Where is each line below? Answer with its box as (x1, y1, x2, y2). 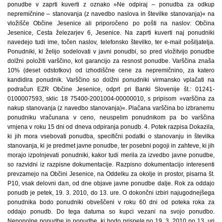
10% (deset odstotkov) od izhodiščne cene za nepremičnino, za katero (7, 67, 215, 74)
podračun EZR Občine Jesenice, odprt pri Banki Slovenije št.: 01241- (7, 86, 215, 93)
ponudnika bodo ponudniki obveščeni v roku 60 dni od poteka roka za (7, 199, 215, 206)
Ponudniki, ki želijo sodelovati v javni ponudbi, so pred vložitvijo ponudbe (7, 48, 215, 55)
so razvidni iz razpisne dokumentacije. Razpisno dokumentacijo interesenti (7, 161, 215, 168)
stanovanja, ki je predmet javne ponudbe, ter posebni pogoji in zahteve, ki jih (7, 142, 215, 149)
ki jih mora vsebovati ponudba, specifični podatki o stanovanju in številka (7, 133, 215, 140)
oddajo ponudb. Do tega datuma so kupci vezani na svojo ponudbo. (7, 208, 215, 215)
